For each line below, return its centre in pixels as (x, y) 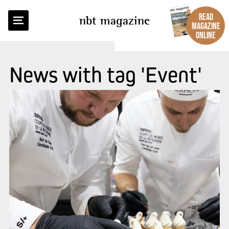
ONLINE (206, 35)
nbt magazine (114, 20)
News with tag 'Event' (105, 75)
